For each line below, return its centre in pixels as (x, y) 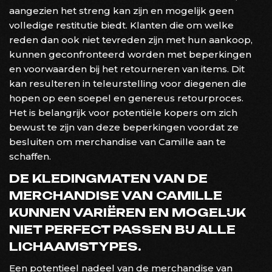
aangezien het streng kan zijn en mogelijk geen (121, 10)
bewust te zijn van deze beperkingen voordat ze (124, 127)
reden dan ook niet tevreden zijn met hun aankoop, (131, 39)
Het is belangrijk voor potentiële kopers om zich (123, 112)
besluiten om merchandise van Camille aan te (117, 141)
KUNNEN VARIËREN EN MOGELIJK (127, 212)
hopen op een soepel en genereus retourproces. (126, 98)
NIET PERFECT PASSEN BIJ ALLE (122, 229)
